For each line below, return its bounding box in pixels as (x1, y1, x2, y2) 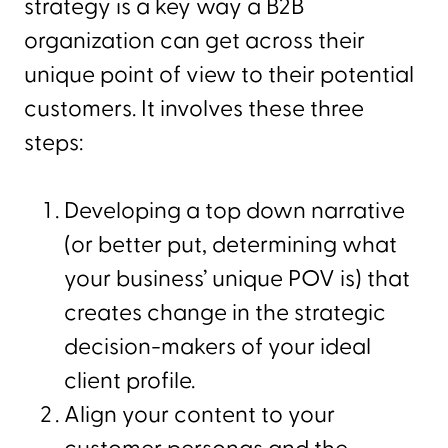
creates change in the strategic (64, 297, 386, 328)
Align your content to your (64, 399, 335, 430)
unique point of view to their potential (24, 59, 414, 90)
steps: (24, 127, 83, 158)
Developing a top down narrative (64, 195, 405, 226)
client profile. (64, 365, 195, 396)
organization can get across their (24, 25, 365, 56)
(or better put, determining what (64, 229, 397, 260)
